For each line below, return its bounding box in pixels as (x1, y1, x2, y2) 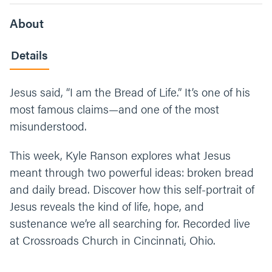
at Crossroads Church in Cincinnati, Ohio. (10, 232, 216, 248)
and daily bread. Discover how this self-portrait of (10, 181, 254, 197)
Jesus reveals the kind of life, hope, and (10, 198, 204, 214)
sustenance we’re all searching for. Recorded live (10, 215, 250, 231)
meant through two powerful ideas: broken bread (10, 164, 254, 180)
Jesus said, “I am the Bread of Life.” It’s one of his (10, 84, 250, 100)
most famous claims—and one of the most (10, 101, 219, 117)
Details (11, 47, 48, 63)
